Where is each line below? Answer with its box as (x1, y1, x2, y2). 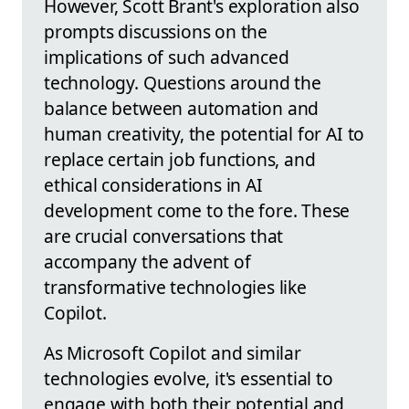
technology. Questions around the (44, 70, 321, 96)
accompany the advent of (44, 249, 251, 275)
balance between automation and (44, 96, 320, 121)
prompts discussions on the (44, 19, 268, 45)
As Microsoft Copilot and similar (44, 341, 301, 366)
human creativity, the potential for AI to (44, 121, 365, 147)
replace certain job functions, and (44, 147, 316, 173)
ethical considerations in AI (44, 173, 263, 198)
